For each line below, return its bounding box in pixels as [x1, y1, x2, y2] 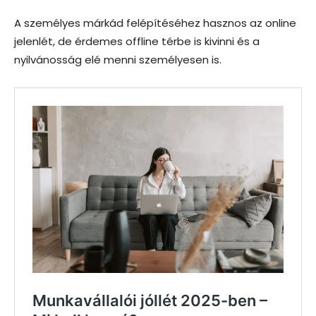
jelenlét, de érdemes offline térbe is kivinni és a [14, 34, 260, 49]
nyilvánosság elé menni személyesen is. [14, 52, 221, 68]
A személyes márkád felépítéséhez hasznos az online [14, 16, 296, 31]
